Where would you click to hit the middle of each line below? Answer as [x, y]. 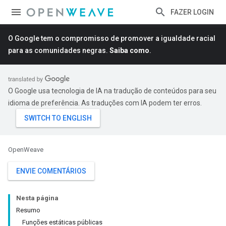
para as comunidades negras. [59, 50]
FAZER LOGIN [192, 12]
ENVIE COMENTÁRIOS [51, 171]
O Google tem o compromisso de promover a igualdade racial [112, 38]
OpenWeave [26, 150]
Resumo [28, 210]
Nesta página [37, 198]
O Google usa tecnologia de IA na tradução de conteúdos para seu [112, 91]
